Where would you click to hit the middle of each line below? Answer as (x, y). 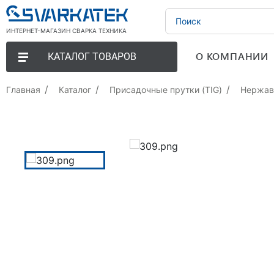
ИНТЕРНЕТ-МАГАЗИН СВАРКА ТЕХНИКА (66, 31)
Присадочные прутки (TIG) (166, 89)
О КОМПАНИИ (232, 56)
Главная (23, 89)
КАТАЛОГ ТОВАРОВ (92, 57)
